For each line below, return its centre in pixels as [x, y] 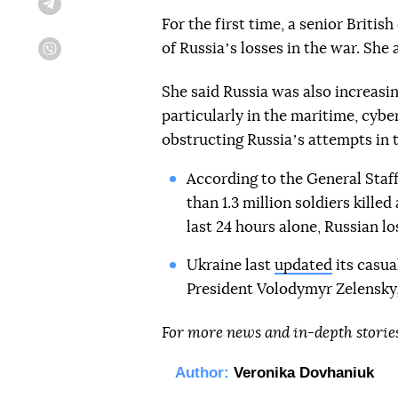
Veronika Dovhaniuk [304, 373]
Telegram [81, 10]
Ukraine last [230, 265]
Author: [202, 373]
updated [303, 265]
